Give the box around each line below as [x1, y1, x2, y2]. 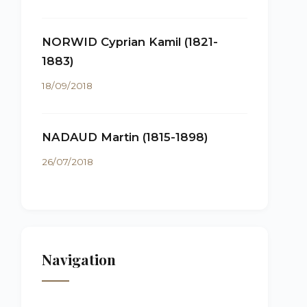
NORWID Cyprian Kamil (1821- [42, 35, 218, 49]
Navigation [42, 249, 116, 269]
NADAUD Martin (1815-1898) [42, 130, 208, 144]
